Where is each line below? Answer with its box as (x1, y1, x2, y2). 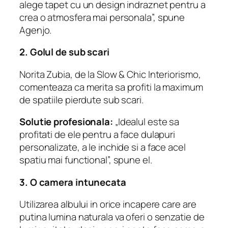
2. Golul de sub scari (19, 45, 109, 59)
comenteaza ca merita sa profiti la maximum (19, 80, 203, 94)
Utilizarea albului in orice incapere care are (19, 197, 196, 211)
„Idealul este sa (112, 115, 180, 129)
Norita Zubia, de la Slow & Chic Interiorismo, (19, 67, 201, 81)
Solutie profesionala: (19, 115, 113, 129)
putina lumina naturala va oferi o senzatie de (19, 210, 205, 224)
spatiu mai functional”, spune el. (19, 153, 152, 167)
